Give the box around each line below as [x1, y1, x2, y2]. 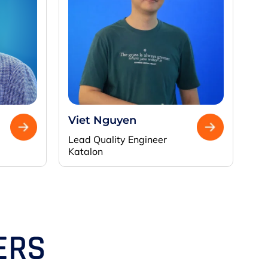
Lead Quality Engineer [68, 133, 167, 146]
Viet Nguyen [68, 114, 136, 127]
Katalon [68, 145, 103, 158]
